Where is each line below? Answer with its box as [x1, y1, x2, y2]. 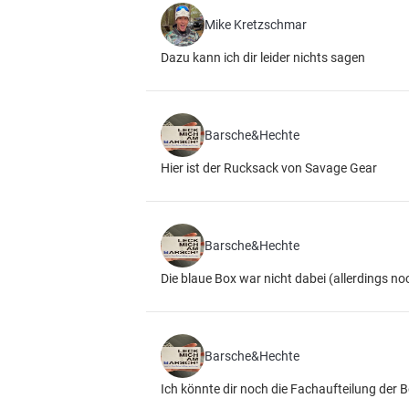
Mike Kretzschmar [204, 17, 307, 32]
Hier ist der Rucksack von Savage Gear [161, 161, 377, 175]
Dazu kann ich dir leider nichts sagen [161, 50, 365, 65]
